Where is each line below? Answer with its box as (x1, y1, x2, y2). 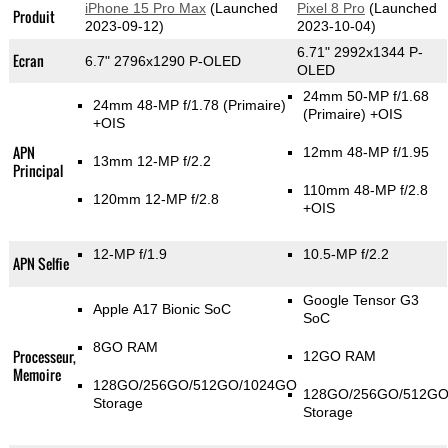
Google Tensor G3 (302, 292, 419, 309)
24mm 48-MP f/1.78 (93, 97, 224, 114)
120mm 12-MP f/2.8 (93, 191, 220, 208)
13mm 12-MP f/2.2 (93, 153, 212, 170)
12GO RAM (302, 348, 376, 365)
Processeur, (12, 346, 76, 368)
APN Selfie (12, 253, 69, 275)
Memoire (12, 364, 61, 386)
